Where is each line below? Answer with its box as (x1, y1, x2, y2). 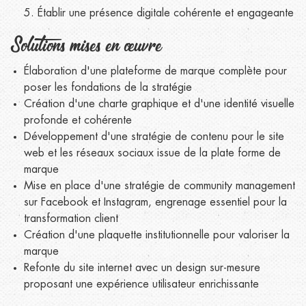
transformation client (24, 213, 118, 224)
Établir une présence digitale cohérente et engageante (38, 8, 294, 18)
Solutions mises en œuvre (10, 31, 162, 60)
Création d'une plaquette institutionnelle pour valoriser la (24, 229, 290, 240)
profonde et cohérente (24, 115, 132, 126)
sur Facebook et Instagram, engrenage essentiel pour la (24, 197, 287, 208)
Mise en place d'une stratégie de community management (24, 180, 295, 191)
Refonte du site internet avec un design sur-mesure (24, 262, 260, 273)
